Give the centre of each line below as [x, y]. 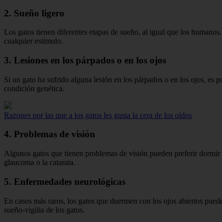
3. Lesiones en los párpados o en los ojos [85, 60]
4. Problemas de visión [50, 134]
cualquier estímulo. [33, 41]
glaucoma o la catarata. [40, 163]
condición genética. [34, 88]
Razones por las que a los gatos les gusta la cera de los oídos [98, 115]
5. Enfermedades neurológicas [65, 181]
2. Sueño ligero [34, 13]
